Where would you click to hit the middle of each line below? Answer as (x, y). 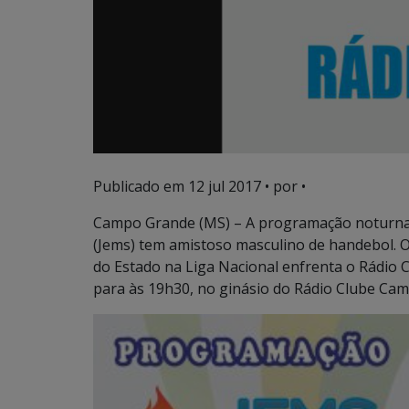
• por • (283, 187)
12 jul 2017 (225, 187)
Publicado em (141, 187)
